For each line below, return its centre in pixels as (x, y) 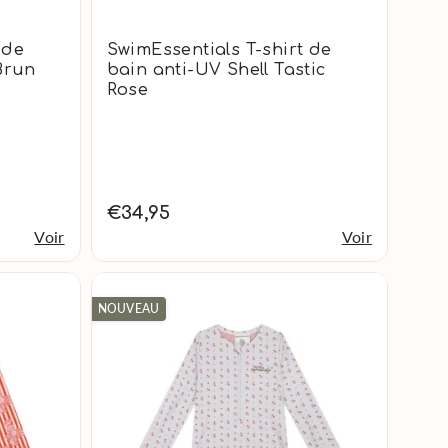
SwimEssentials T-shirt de (219, 50)
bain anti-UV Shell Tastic (216, 70)
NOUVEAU (128, 309)
